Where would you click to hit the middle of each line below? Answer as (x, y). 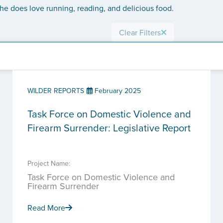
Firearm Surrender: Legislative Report (109, 128)
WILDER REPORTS (56, 91)
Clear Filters (140, 32)
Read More (46, 208)
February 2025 (117, 91)
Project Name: (49, 163)
